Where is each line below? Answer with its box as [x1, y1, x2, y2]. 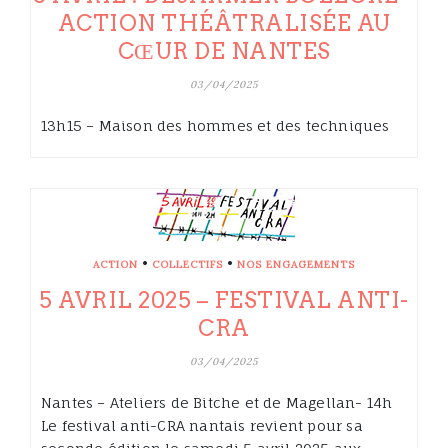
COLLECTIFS [152, 258, 223, 272]
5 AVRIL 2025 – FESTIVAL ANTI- [39, 287, 409, 314]
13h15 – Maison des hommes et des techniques [41, 117, 390, 135]
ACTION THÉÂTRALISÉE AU [57, 10, 391, 37]
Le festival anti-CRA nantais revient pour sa [41, 417, 363, 435]
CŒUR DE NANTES [117, 38, 331, 65]
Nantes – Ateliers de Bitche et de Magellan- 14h [41, 394, 393, 412]
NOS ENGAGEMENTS [237, 258, 355, 272]
